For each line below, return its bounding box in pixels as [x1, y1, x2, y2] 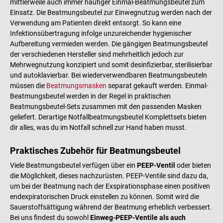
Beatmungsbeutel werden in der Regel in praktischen [10, 92, 171, 100]
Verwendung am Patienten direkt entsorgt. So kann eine [10, 18, 181, 27]
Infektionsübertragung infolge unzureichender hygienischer [10, 29, 192, 37]
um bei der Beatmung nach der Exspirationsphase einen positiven [10, 182, 210, 190]
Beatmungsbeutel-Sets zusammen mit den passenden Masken [10, 102, 202, 111]
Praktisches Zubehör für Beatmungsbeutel [10, 145, 181, 156]
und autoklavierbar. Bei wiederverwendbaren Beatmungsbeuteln [10, 71, 207, 79]
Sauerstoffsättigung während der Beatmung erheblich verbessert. [10, 203, 212, 211]
